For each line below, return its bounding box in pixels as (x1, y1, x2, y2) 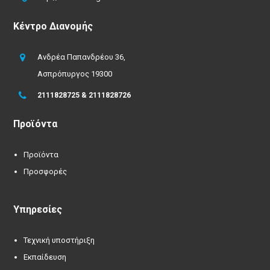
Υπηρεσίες (13, 204, 63, 216)
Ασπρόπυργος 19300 (37, 69, 113, 78)
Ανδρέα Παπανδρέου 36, (37, 52, 126, 61)
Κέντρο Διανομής (13, 20, 93, 32)
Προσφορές (24, 166, 67, 176)
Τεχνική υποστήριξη (24, 236, 95, 245)
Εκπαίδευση (24, 253, 67, 262)
